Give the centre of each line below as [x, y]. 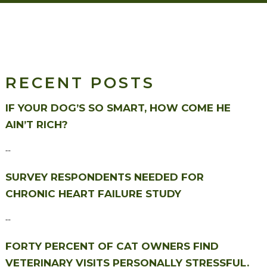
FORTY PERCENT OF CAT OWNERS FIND [112, 246]
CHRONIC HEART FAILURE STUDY [93, 193]
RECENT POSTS [80, 83]
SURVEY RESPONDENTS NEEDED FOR [104, 177]
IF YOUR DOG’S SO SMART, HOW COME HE [118, 108]
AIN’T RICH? [36, 124]
